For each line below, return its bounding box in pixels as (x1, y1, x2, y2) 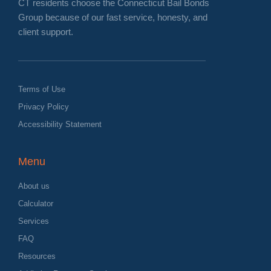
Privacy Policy (18, 102, 69, 111)
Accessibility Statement (18, 119, 102, 129)
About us (18, 181, 50, 191)
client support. (18, 26, 73, 37)
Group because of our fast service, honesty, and (18, 11, 207, 22)
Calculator (18, 198, 53, 208)
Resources (18, 251, 56, 261)
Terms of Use (18, 84, 65, 94)
